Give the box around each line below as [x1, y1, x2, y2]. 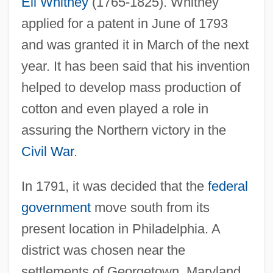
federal [207, 179, 248, 194]
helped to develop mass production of [21, 80, 241, 96]
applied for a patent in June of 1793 [21, 16, 228, 32]
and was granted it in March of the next [21, 37, 249, 53]
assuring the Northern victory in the [21, 122, 226, 138]
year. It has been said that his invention [21, 58, 250, 74]
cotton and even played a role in [21, 101, 208, 117]
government [21, 200, 91, 216]
